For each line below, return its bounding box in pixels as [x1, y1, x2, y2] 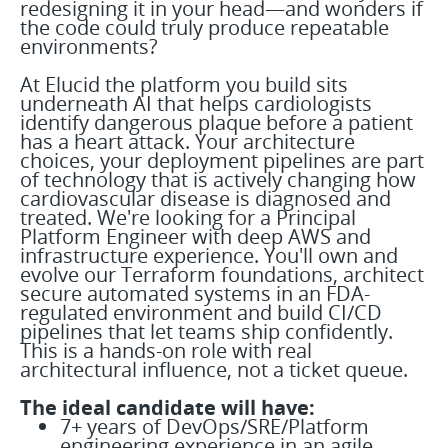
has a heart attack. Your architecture [20, 128, 355, 155]
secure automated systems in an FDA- [20, 280, 370, 307]
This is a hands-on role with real [20, 337, 312, 364]
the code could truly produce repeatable [20, 14, 389, 41]
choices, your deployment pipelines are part [20, 147, 424, 174]
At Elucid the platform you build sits [20, 71, 348, 98]
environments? [20, 33, 158, 60]
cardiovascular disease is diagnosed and [20, 185, 391, 212]
